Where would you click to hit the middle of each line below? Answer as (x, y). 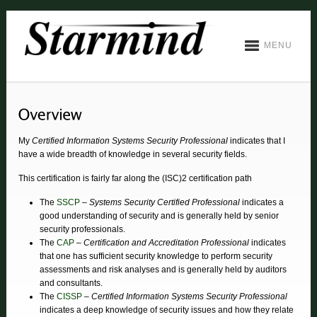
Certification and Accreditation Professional (167, 243)
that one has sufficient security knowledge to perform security (156, 257)
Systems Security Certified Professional (165, 203)
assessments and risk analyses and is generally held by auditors (163, 270)
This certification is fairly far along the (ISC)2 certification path (136, 179)
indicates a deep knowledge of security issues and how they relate (167, 310)
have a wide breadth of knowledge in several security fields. (133, 155)
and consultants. (71, 283)
